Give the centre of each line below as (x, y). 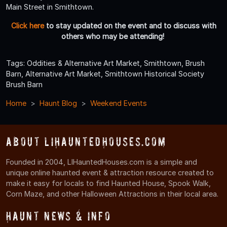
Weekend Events (119, 103)
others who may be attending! (113, 36)
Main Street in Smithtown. (51, 7)
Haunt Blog (58, 103)
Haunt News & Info (59, 216)
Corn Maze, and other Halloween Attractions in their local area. (112, 194)
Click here (27, 25)
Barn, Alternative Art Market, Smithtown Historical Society (105, 73)
